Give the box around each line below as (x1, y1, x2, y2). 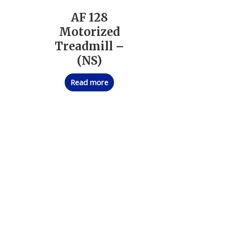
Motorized (59, 24, 120, 39)
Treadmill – (54, 39, 124, 53)
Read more (70, 77, 109, 88)
